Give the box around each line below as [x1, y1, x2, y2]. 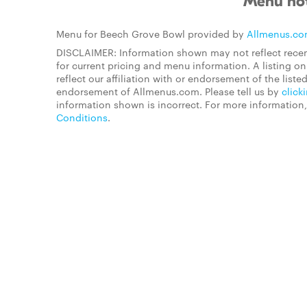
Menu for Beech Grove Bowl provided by [56, 27, 247, 40]
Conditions [56, 110, 108, 124]
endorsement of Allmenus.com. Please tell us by [56, 84, 282, 98]
